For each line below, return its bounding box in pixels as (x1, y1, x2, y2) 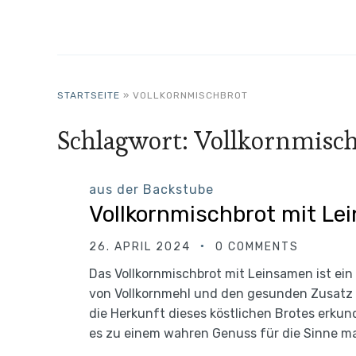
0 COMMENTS (215, 240, 299, 253)
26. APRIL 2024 (89, 240, 191, 253)
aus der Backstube (89, 182, 214, 197)
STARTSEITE (57, 90, 120, 101)
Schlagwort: (57, 125, 195, 157)
